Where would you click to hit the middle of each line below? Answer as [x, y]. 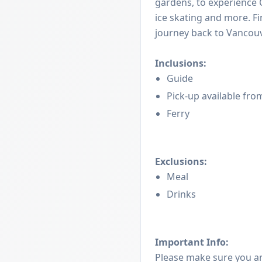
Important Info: [192, 242]
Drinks [181, 194]
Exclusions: [181, 161]
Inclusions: [181, 63]
